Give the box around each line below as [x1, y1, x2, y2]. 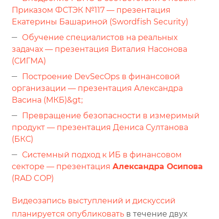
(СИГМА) [12, 56, 46, 66]
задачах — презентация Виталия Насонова [12, 44, 187, 54]
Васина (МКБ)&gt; [12, 95, 83, 105]
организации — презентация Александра [12, 83, 183, 93]
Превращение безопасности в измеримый [22, 110, 199, 120]
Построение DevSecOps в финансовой [22, 71, 180, 81]
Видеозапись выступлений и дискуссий [12, 196, 175, 205]
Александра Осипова [112, 161, 203, 171]
